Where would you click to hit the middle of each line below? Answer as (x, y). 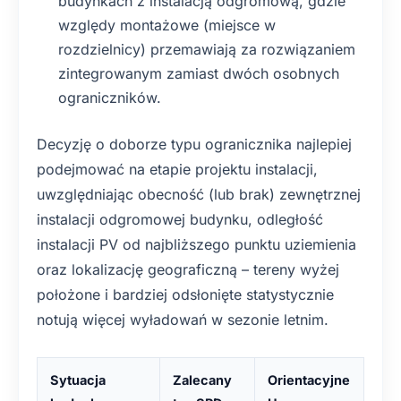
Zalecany (202, 380)
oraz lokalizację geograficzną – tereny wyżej (188, 269)
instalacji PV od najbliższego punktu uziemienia (196, 244)
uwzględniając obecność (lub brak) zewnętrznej (199, 194)
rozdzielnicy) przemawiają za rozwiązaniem (207, 49)
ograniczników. (110, 98)
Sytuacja (78, 380)
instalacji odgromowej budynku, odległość (180, 219)
